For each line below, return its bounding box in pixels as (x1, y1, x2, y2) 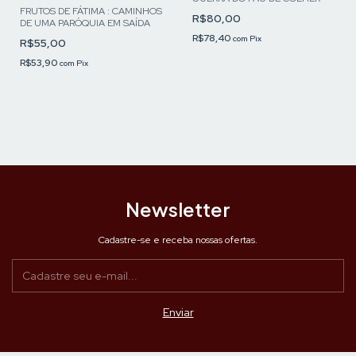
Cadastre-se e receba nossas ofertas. (99, 234, 257, 247)
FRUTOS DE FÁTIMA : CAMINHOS (20, 5, 162, 18)
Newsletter (126, 197, 230, 222)
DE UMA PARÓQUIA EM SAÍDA (20, 17, 150, 30)
